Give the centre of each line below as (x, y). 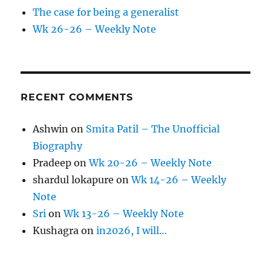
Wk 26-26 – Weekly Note (95, 29)
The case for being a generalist (106, 12)
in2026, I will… (132, 231)
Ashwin (51, 129)
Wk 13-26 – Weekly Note (124, 214)
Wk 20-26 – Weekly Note (151, 163)
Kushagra (56, 231)
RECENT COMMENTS (77, 97)
